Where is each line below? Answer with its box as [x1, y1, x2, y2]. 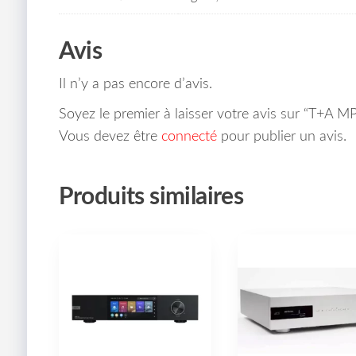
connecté [161, 129, 217, 144]
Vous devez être [58, 129, 161, 144]
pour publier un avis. [216, 129, 346, 144]
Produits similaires [58, 184, 244, 209]
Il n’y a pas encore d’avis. [58, 76, 212, 91]
